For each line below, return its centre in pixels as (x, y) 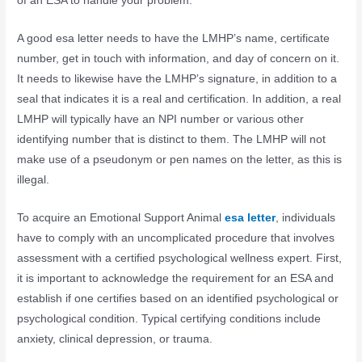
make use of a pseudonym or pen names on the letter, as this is (180, 160)
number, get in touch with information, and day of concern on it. (179, 59)
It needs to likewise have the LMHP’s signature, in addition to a (177, 79)
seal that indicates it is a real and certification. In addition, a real (179, 99)
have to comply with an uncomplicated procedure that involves (176, 238)
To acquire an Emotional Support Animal (121, 217)
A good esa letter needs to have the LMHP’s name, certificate (174, 39)
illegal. (34, 180)
